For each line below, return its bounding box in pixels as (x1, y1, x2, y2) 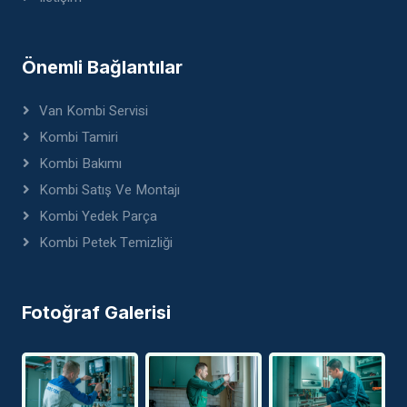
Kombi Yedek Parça (39, 206, 157, 227)
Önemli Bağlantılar (22, 56, 183, 79)
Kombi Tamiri (39, 127, 118, 148)
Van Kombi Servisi (39, 101, 148, 122)
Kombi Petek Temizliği (39, 233, 173, 253)
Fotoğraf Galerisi (22, 302, 171, 324)
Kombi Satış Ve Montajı (39, 180, 180, 201)
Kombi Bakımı (39, 154, 122, 174)
